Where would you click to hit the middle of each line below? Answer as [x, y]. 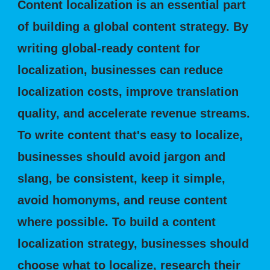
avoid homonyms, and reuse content [123, 200]
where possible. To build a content [117, 222]
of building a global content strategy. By [133, 27]
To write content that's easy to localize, [130, 135]
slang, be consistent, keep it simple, [122, 178]
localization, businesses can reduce [121, 70]
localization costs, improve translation [128, 92]
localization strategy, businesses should [133, 243]
